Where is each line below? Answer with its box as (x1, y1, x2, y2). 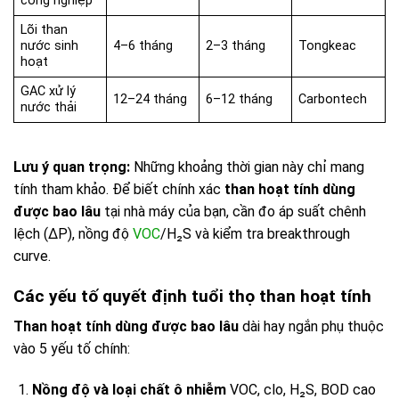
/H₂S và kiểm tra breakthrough (160, 224, 350, 242)
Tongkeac (298, 38, 357, 54)
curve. (13, 247, 51, 265)
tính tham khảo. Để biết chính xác (13, 180, 224, 198)
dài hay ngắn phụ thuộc (239, 318, 384, 336)
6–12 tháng (206, 92, 273, 108)
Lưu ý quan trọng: (13, 158, 130, 175)
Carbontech (298, 92, 368, 108)
